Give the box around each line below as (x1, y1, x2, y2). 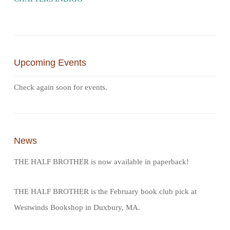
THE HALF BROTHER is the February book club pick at (14, 187, 197, 196)
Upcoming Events (14, 57, 86, 68)
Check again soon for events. (14, 83, 107, 91)
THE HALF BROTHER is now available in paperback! (14, 157, 189, 166)
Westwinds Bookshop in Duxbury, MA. (14, 203, 140, 212)
